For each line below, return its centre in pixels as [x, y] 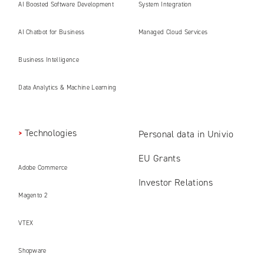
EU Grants [159, 159]
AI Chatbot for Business [52, 32]
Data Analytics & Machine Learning [67, 88]
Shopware [32, 251]
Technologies [51, 133]
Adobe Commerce [43, 168]
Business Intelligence [49, 60]
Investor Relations [176, 183]
